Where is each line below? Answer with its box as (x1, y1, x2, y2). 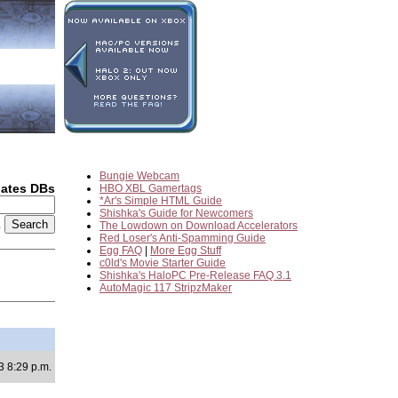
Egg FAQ (99, 244, 142, 257)
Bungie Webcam (99, 170, 179, 182)
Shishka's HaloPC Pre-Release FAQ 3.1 (99, 269, 291, 282)
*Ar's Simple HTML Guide (99, 195, 222, 207)
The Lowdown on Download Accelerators (99, 219, 298, 232)
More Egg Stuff (150, 244, 221, 257)
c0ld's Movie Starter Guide (99, 257, 226, 269)
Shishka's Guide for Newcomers (99, 207, 253, 219)
